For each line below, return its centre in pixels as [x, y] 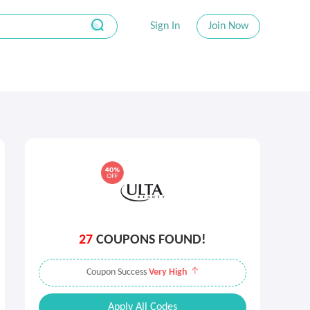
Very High [168, 272]
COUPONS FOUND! [149, 240]
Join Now [228, 26]
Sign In [165, 26]
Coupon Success [117, 272]
